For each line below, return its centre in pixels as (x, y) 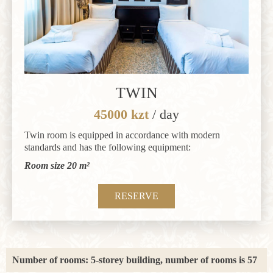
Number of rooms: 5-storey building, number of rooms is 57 (135, 260)
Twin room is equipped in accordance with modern (122, 135)
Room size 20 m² (57, 165)
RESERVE (136, 196)
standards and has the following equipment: (108, 147)
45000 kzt (123, 114)
